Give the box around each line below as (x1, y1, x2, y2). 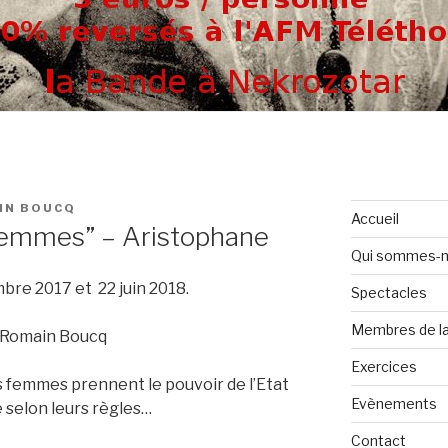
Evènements (350, 395, 437, 412)
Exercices (350, 358, 417, 375)
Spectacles (350, 284, 427, 301)
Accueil (350, 210, 399, 227)
